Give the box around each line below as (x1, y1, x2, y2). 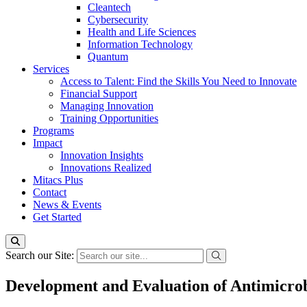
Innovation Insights (60, 149, 143, 161)
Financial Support (60, 88, 137, 99)
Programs (33, 125, 74, 136)
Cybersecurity (88, 14, 148, 25)
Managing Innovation (60, 100, 153, 112)
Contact (33, 186, 66, 198)
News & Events (33, 199, 101, 210)
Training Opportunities (60, 112, 158, 124)
